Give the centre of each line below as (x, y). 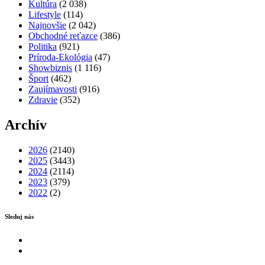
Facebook (46, 239)
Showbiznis (50, 67)
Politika (43, 46)
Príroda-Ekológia (60, 57)
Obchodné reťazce (63, 35)
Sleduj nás (19, 216)
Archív (26, 125)
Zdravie (43, 99)
